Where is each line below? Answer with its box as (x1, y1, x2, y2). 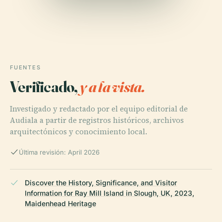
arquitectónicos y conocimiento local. (10, 126, 147, 137)
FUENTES (10, 64, 41, 71)
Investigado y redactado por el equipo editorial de (10, 104, 188, 114)
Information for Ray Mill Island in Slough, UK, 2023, (25, 189, 194, 198)
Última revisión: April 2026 (19, 148, 100, 157)
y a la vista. (79, 77, 145, 97)
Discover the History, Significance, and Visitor (25, 178, 177, 187)
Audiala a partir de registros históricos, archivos (10, 115, 184, 126)
